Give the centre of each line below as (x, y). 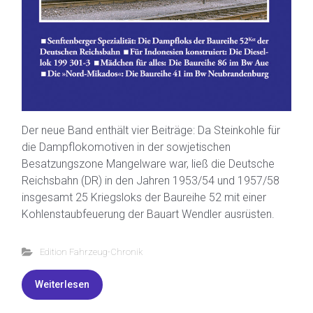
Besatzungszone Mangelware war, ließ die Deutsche (148, 163)
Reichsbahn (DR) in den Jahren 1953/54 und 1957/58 (151, 180)
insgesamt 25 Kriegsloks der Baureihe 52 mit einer (144, 197)
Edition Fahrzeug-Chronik (91, 252)
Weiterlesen (62, 284)
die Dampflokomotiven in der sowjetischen (126, 147)
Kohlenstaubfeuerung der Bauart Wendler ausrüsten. (148, 214)
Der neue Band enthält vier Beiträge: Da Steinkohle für (151, 130)
